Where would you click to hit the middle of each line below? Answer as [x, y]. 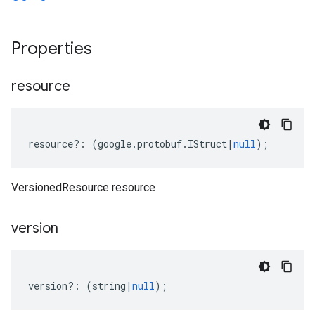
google [115, 144]
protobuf [160, 144]
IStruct [207, 144]
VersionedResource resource [83, 187]
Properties [54, 49]
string [109, 286]
